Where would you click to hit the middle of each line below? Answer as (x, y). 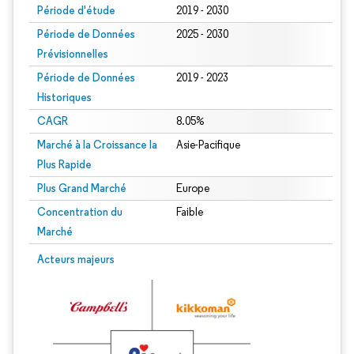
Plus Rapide (64, 164)
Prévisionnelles (73, 54)
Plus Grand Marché (82, 188)
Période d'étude (76, 10)
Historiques (64, 97)
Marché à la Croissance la (97, 145)
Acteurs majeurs (76, 259)
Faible (189, 212)
